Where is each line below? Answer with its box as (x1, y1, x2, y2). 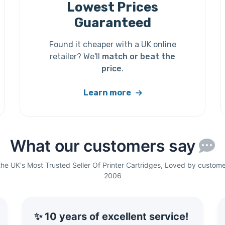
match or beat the (102, 52, 175, 62)
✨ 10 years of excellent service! (34, 210, 188, 222)
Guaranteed (74, 15, 151, 31)
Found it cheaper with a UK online (49, 40, 176, 50)
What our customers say (10, 136, 199, 156)
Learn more (83, 88, 133, 98)
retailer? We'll (50, 52, 102, 62)
